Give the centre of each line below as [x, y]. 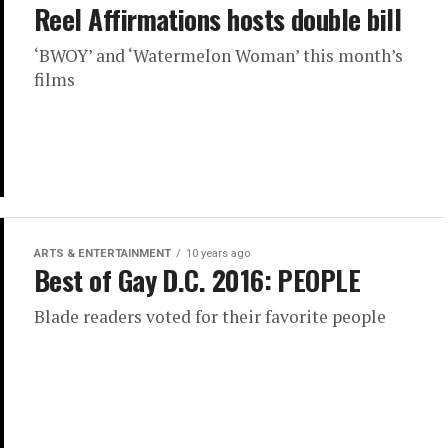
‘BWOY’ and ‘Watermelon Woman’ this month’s [218, 55]
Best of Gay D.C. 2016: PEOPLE [197, 280]
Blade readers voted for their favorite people [210, 317]
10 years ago [218, 254]
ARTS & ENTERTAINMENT [102, 254]
